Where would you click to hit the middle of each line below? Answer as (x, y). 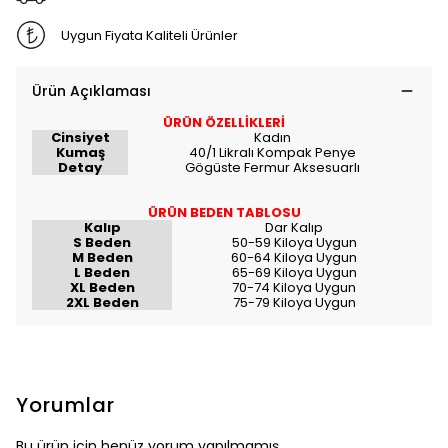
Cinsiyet (80, 137)
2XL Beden (102, 302)
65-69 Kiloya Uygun (294, 272)
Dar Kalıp (294, 227)
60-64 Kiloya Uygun (294, 257)
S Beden (102, 242)
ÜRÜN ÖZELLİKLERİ (224, 122)
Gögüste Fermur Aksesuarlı (272, 167)
